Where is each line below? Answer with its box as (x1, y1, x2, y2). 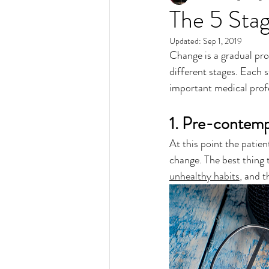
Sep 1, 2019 (203, 35, 242, 47)
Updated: (169, 35, 203, 47)
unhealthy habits (169, 168, 240, 184)
